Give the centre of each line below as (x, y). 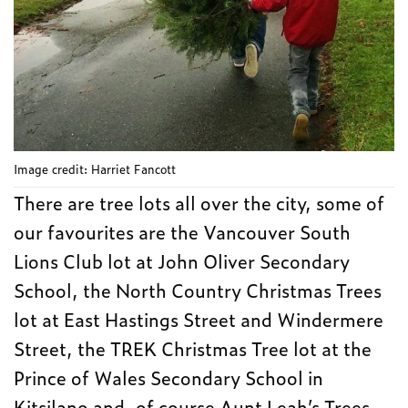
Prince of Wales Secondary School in (169, 377)
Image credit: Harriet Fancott (95, 169)
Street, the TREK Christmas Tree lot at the (193, 348)
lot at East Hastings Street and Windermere (199, 319)
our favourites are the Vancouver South (183, 232)
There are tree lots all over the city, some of (199, 203)
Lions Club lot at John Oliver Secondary (182, 261)
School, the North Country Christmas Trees (198, 290)
